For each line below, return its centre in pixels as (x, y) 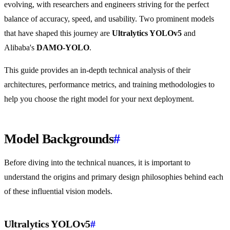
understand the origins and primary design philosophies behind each (114, 177)
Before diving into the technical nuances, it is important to (97, 163)
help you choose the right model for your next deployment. (99, 99)
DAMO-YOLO (63, 48)
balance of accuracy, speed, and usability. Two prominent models (109, 19)
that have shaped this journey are (58, 33)
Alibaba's (20, 48)
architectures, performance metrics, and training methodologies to (109, 85)
